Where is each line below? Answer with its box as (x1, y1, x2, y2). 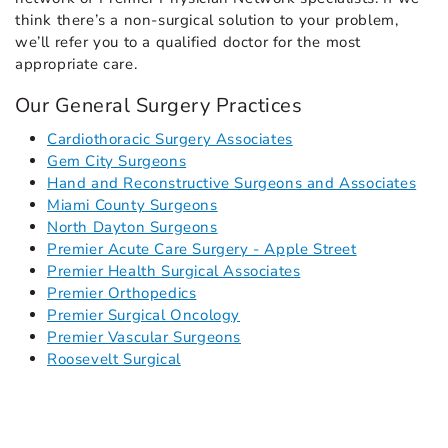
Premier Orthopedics (47, 283, 197, 304)
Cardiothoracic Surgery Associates (47, 129, 293, 150)
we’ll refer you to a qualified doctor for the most (15, 32, 362, 53)
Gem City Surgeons (47, 151, 187, 172)
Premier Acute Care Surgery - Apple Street (47, 239, 357, 260)
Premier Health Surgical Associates (47, 261, 301, 282)
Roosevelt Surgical (47, 349, 181, 370)
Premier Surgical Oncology (47, 305, 240, 326)
